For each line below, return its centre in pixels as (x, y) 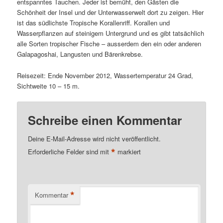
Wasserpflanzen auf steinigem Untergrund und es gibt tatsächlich (111, 33)
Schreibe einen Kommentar (105, 120)
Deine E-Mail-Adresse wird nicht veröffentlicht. (95, 138)
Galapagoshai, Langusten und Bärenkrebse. (80, 54)
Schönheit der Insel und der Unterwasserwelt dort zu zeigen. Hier (111, 12)
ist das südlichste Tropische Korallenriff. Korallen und (94, 23)
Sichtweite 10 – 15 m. (49, 86)
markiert (128, 151)
